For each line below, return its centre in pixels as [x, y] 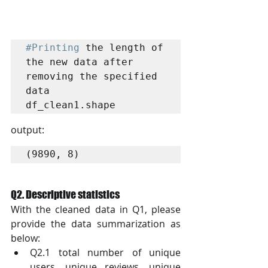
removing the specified [92, 76]
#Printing [53, 47]
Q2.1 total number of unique [105, 252]
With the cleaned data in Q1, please [96, 209]
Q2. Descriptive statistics [65, 194]
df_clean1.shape [71, 105]
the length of [121, 47]
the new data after [80, 62]
